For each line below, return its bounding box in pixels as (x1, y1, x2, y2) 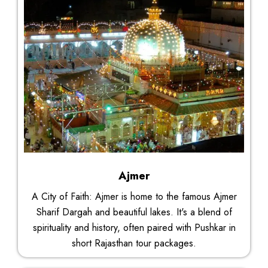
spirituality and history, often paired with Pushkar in (32, 221, 236, 235)
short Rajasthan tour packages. (72, 236, 196, 251)
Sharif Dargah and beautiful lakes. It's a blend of (36, 205, 232, 220)
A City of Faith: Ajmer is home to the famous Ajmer (31, 190, 237, 204)
